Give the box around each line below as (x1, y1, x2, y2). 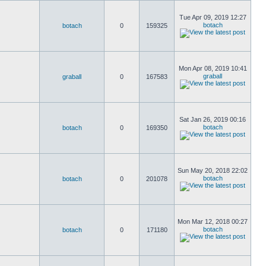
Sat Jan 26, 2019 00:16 (179, 116, 246, 123)
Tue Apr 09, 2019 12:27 (179, 14, 246, 21)
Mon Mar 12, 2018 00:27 (178, 218, 248, 225)
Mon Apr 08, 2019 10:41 (178, 65, 247, 72)
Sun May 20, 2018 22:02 (178, 167, 248, 174)
